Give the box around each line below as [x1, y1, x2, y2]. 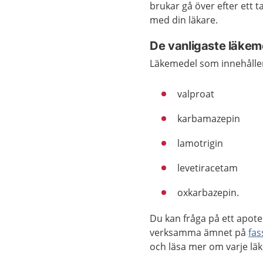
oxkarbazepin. [177, 186, 240, 199]
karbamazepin [177, 112, 241, 125]
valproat [177, 87, 215, 100]
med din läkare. [150, 14, 218, 26]
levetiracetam [177, 161, 238, 174]
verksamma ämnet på [150, 226, 249, 239]
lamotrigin [177, 137, 224, 150]
